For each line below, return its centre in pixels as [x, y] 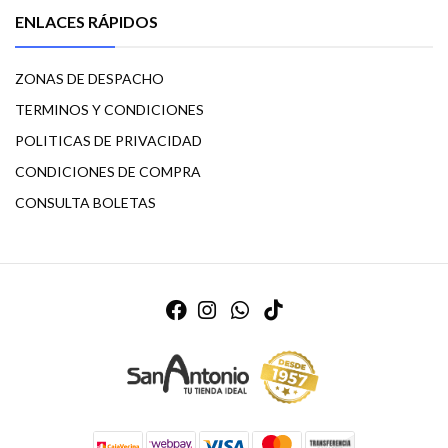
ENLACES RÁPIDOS [86, 22]
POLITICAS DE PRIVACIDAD [108, 141]
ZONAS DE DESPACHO [89, 79]
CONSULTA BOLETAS [85, 203]
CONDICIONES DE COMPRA [108, 172]
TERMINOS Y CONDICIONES [109, 110]
